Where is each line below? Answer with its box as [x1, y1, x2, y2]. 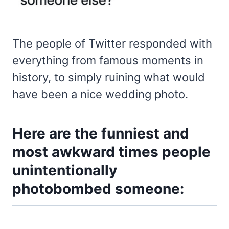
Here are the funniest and [12, 125, 189, 143]
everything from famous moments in [12, 54, 203, 67]
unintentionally [12, 162, 117, 179]
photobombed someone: [12, 180, 184, 198]
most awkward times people [12, 143, 211, 161]
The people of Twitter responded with [12, 37, 212, 51]
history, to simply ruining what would [12, 71, 205, 84]
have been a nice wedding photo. [12, 87, 188, 101]
